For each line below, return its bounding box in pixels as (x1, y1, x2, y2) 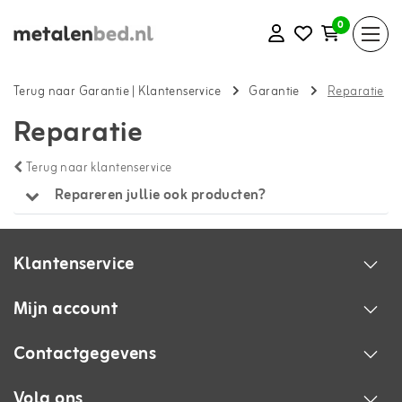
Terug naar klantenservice (22, 158, 172, 179)
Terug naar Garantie (13, 82, 129, 103)
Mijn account (13, 293, 118, 324)
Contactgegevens (13, 338, 157, 369)
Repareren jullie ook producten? (54, 184, 267, 207)
